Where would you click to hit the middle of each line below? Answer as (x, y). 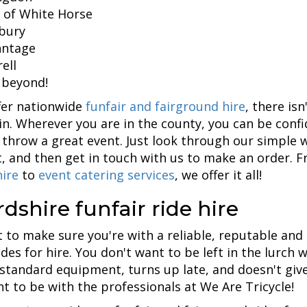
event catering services (107, 174)
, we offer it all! (218, 174)
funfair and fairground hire (165, 106)
